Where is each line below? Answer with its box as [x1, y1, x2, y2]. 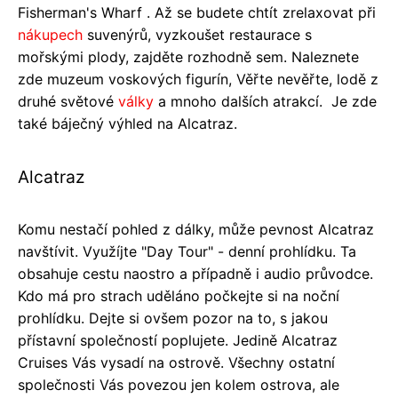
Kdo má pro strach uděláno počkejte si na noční [18, 286, 339, 305]
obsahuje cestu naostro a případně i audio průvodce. [18, 264, 373, 283]
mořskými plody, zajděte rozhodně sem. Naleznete [18, 47, 359, 66]
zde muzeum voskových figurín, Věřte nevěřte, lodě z [18, 69, 378, 88]
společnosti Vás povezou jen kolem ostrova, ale [18, 375, 339, 394]
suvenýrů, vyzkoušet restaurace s [83, 25, 312, 44]
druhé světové [18, 92, 118, 110]
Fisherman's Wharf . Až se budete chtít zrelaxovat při [18, 3, 376, 21]
